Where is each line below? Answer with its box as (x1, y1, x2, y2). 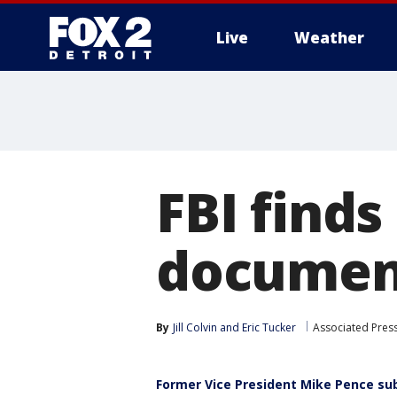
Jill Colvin (173, 320, 217, 335)
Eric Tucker (242, 320, 296, 335)
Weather (294, 27, 364, 48)
